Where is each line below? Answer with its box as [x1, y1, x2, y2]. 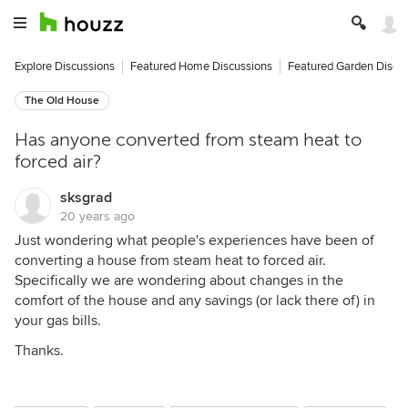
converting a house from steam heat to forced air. [15, 251, 326, 270]
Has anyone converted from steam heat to [15, 129, 362, 150]
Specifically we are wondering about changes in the [15, 271, 343, 290]
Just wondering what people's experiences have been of [15, 231, 374, 250]
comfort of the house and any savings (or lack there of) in [15, 291, 375, 310]
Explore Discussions [15, 59, 115, 74]
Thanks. [15, 342, 64, 360]
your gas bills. [15, 311, 101, 330]
